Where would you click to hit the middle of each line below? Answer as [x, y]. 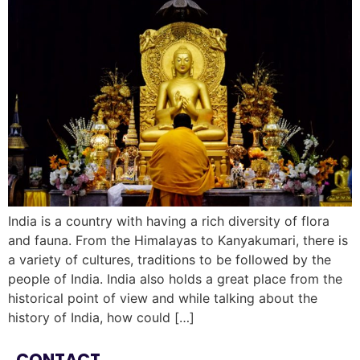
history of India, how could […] [101, 318]
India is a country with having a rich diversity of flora [169, 221]
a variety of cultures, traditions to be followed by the [170, 260]
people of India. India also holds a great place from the [175, 279]
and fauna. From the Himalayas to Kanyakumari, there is [178, 241]
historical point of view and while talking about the [163, 299]
